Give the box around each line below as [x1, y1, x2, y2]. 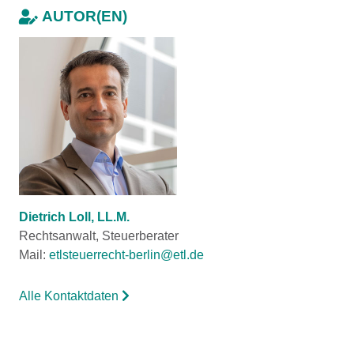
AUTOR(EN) [42, 8, 127, 24]
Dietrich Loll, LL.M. [19, 210, 130, 224]
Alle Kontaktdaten [19, 289, 122, 303]
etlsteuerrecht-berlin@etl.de [49, 248, 204, 262]
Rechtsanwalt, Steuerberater [19, 229, 179, 243]
